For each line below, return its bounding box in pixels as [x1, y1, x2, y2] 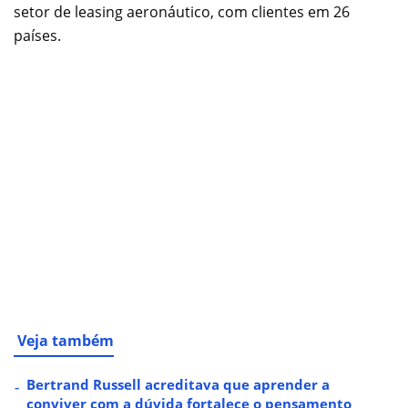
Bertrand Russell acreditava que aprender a [26, 374, 330, 393]
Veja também [17, 330, 114, 351]
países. [14, 25, 61, 46]
